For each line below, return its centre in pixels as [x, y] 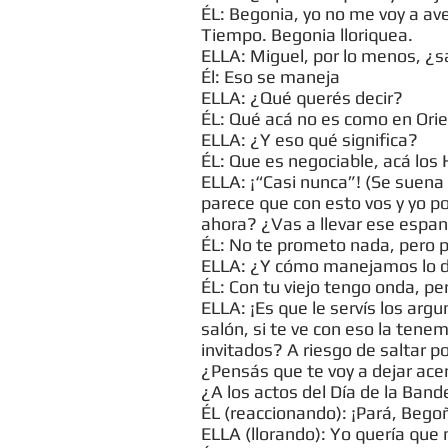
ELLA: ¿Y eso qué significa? [309, 139]
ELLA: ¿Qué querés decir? [302, 97]
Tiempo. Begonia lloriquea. [307, 34]
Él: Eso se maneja [270, 76]
